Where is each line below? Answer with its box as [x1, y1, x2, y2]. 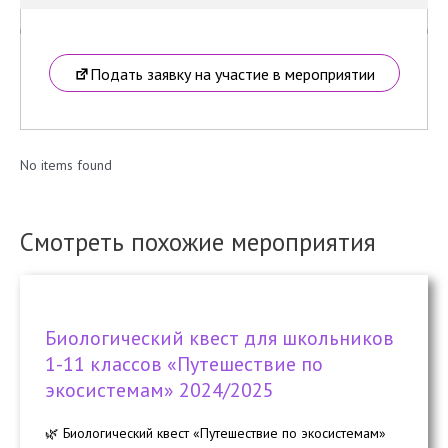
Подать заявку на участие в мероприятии [89, 64, 375, 85]
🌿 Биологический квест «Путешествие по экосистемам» [45, 424, 386, 443]
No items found [20, 155, 112, 174]
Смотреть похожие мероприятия [20, 225, 376, 258]
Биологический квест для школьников [45, 325, 394, 352]
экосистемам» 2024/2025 [45, 377, 274, 404]
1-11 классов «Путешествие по [45, 351, 323, 378]
